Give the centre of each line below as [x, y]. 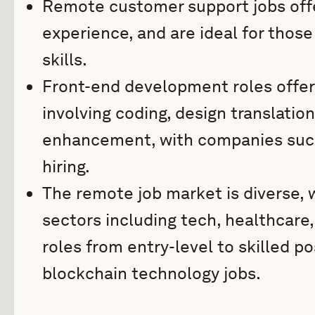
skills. [65, 59]
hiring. [66, 166]
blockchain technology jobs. [152, 273]
